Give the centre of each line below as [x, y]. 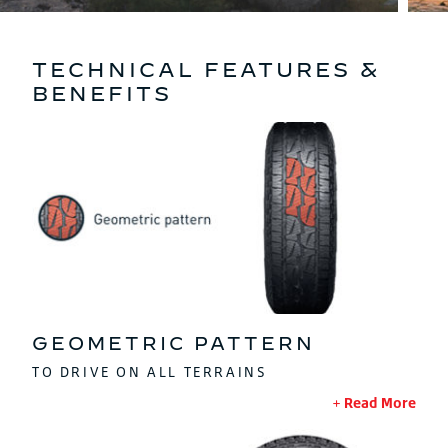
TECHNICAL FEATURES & [206, 69]
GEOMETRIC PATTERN [173, 343]
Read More [380, 402]
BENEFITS [102, 93]
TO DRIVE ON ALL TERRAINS [150, 371]
